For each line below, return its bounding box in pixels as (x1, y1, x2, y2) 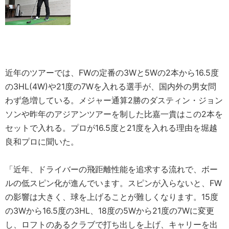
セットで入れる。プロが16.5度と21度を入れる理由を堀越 (5, 123, 217, 133)
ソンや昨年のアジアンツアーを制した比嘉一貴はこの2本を (5, 109, 223, 120)
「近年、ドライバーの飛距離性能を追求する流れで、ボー (5, 164, 218, 175)
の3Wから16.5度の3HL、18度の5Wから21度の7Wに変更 (5, 205, 214, 216)
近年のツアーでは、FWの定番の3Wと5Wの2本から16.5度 (5, 67, 219, 78)
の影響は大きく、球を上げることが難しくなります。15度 (5, 192, 218, 202)
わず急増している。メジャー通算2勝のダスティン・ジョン (5, 95, 223, 106)
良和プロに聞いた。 (5, 136, 79, 147)
